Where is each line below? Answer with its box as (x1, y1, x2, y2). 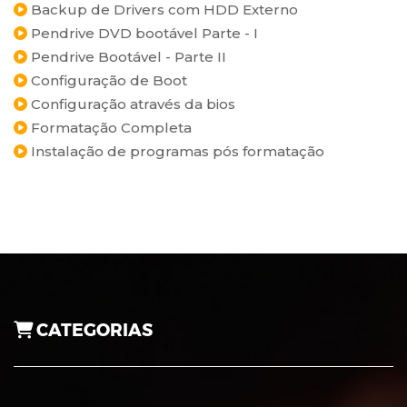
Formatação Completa (27, 119, 192, 136)
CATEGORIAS (33, 320, 153, 341)
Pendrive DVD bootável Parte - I (27, 25, 258, 42)
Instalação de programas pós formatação (27, 143, 324, 160)
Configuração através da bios (27, 95, 235, 113)
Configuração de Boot (27, 72, 187, 89)
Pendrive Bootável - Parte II (27, 48, 226, 65)
